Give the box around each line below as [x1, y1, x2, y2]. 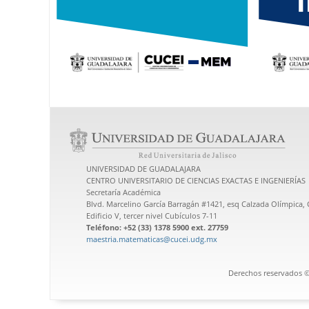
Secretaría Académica [86, 186, 161, 197]
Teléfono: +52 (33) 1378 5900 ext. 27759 [86, 221, 228, 232]
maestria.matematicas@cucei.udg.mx [86, 233, 217, 244]
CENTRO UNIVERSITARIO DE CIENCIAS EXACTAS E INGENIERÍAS [86, 175, 306, 186]
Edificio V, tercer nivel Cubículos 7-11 [86, 210, 217, 221]
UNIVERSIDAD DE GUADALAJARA [86, 163, 201, 174]
